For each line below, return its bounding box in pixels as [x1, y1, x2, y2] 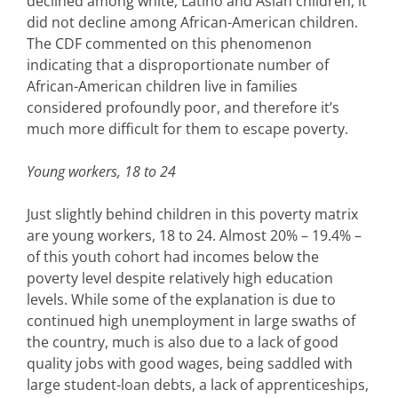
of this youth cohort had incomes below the [27, 247, 319, 267]
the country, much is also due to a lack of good [27, 332, 338, 353]
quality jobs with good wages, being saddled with [27, 354, 353, 374]
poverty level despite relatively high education [27, 268, 333, 289]
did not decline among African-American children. [27, 12, 358, 33]
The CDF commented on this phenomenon [27, 34, 312, 54]
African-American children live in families [27, 76, 298, 97]
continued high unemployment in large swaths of [27, 311, 355, 331]
